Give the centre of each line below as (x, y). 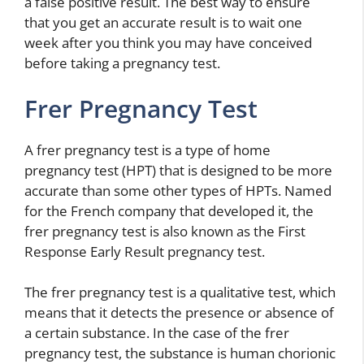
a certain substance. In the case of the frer (157, 333)
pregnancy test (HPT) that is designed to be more (178, 170)
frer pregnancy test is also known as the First (165, 231)
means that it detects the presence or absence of (179, 313)
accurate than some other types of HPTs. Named (178, 190)
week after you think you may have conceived (168, 43)
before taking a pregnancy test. (122, 63)
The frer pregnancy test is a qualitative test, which (180, 292)
